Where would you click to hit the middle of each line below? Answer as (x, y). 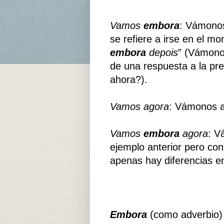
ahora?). (128, 80)
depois (162, 53)
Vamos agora (139, 107)
